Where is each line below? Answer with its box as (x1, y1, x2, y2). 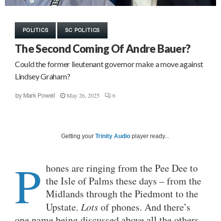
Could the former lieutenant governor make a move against (15, 59, 204, 69)
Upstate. (46, 200, 81, 214)
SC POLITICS (65, 27, 100, 34)
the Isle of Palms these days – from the (46, 174, 201, 188)
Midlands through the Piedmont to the (46, 187, 198, 201)
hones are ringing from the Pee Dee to (46, 161, 198, 175)
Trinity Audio (95, 133, 130, 140)
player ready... (130, 133, 169, 140)
